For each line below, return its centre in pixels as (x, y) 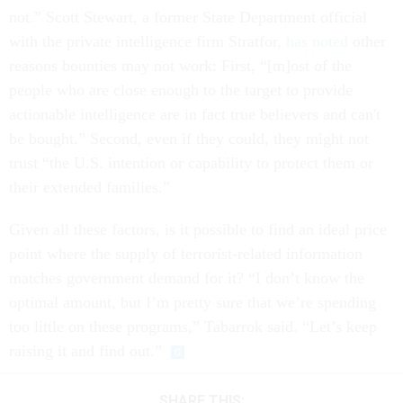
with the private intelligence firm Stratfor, (148, 41)
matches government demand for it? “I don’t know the (187, 278)
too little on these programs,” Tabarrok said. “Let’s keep (193, 327)
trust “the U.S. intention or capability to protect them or (191, 163)
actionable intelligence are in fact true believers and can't (195, 114)
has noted (317, 41)
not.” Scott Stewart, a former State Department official (188, 17)
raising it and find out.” (85, 351)
